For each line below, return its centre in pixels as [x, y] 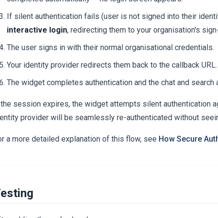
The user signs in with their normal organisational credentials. [110, 47]
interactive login [37, 30]
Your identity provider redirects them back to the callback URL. [112, 65]
